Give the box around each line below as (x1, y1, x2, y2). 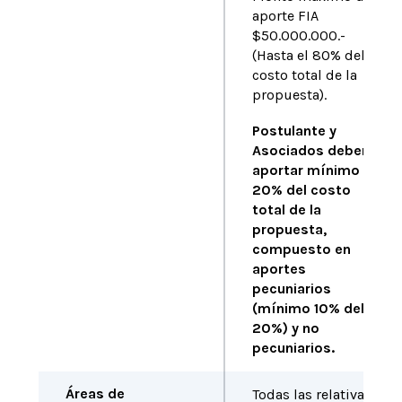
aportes (251, 260, 306, 277)
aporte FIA (251, 7, 319, 24)
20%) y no (251, 319, 319, 336)
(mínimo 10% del (251, 300, 364, 317)
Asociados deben (251, 142, 370, 159)
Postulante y (251, 122, 336, 139)
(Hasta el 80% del (251, 47, 365, 64)
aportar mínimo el (251, 162, 375, 179)
